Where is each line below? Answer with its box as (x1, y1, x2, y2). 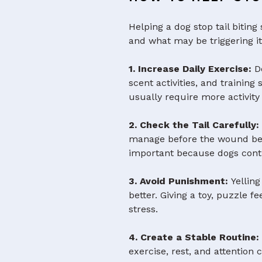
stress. (129, 204, 158, 215)
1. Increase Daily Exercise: (129, 63, 252, 75)
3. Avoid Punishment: (129, 175, 229, 187)
